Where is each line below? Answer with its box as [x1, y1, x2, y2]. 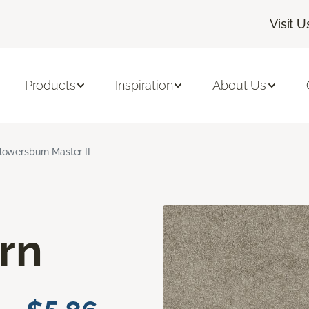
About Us [212, 78, 267, 93]
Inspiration [115, 78, 173, 93]
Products [24, 78, 76, 93]
